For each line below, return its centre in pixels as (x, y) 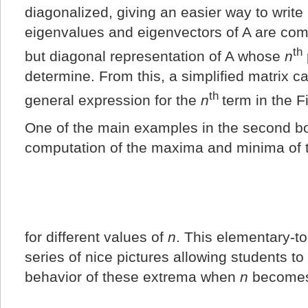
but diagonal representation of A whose (155, 56)
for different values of (96, 237)
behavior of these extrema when (132, 277)
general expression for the (113, 100)
